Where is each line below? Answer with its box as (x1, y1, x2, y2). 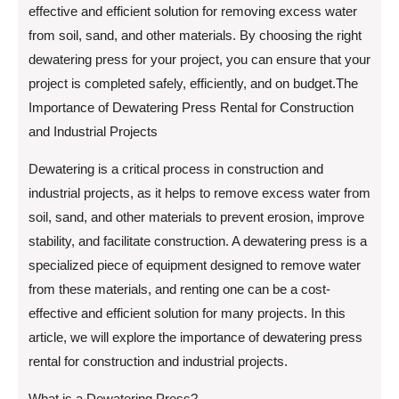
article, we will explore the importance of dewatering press (28, 330, 362, 346)
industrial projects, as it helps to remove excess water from (28, 185, 370, 201)
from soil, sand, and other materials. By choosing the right (28, 28, 362, 44)
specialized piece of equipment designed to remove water (28, 257, 361, 273)
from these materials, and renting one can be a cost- (28, 281, 330, 297)
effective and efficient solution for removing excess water (28, 4, 357, 20)
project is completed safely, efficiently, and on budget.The (28, 76, 358, 92)
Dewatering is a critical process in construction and (28, 161, 323, 177)
